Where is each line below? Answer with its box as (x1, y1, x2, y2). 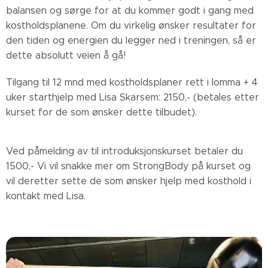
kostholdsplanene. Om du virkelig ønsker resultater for (6, 20, 256, 31)
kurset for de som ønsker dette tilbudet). (6, 106, 197, 118)
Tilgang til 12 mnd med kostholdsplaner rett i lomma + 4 (6, 77, 258, 88)
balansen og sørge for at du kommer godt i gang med (6, 5, 254, 16)
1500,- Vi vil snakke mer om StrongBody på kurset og (6, 160, 251, 172)
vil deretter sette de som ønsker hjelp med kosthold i (6, 175, 251, 187)
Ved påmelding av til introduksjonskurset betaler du (6, 145, 243, 157)
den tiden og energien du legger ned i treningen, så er (6, 35, 256, 46)
